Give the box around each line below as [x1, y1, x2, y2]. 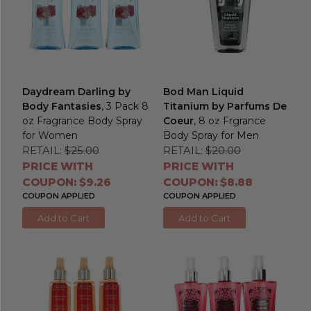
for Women [22, 128, 78, 142]
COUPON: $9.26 [22, 175, 111, 189]
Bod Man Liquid [162, 85, 244, 98]
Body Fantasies [22, 99, 101, 112]
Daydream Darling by [22, 85, 131, 98]
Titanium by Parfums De [162, 99, 287, 112]
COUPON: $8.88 [162, 175, 253, 189]
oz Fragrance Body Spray [22, 114, 142, 127]
